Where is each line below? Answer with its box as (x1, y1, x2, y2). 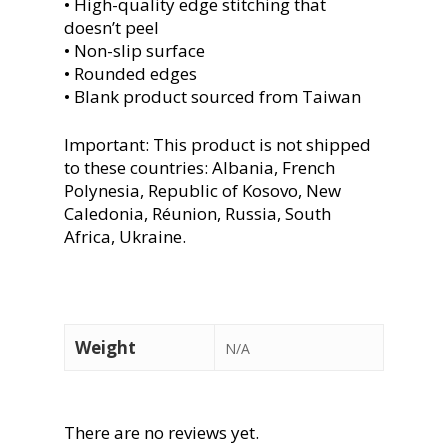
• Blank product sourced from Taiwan (64, 84, 361, 108)
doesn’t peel (64, 15, 159, 39)
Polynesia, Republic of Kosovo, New (64, 179, 341, 203)
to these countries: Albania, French (64, 156, 335, 180)
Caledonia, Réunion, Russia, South (64, 202, 331, 226)
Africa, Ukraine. (64, 225, 186, 249)
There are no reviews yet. (64, 420, 259, 444)
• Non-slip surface (64, 38, 205, 62)
